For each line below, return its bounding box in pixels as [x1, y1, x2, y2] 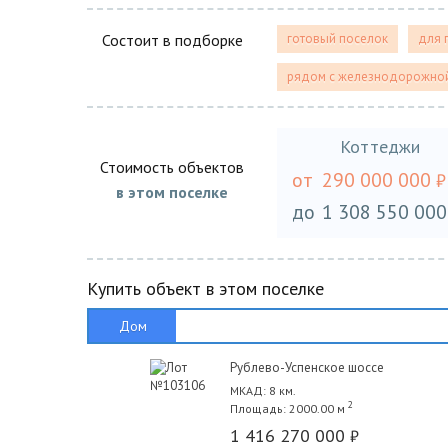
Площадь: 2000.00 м [229, 401, 345, 416]
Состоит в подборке [101, 30, 243, 50]
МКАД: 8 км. [229, 383, 296, 398]
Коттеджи [340, 135, 420, 158]
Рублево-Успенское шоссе [229, 359, 384, 376]
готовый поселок [287, 30, 388, 47]
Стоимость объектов [100, 157, 244, 177]
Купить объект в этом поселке [87, 277, 324, 300]
